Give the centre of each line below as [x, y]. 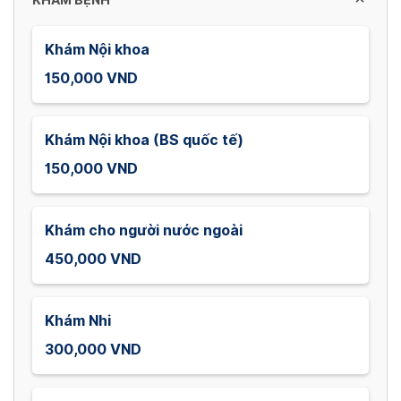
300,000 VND [93, 350]
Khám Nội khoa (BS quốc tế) [144, 140]
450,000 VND [93, 259]
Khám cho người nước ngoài [144, 230]
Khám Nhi [78, 321]
